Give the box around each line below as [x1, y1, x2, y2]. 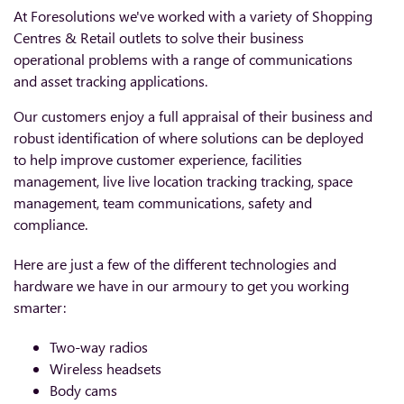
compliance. [14, 215, 87, 234]
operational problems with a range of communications [14, 50, 353, 69]
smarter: [14, 298, 66, 317]
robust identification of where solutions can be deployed [14, 128, 363, 147]
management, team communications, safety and [14, 193, 312, 212]
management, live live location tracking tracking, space [14, 171, 353, 190]
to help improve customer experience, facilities [14, 150, 302, 169]
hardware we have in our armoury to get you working [14, 276, 349, 295]
